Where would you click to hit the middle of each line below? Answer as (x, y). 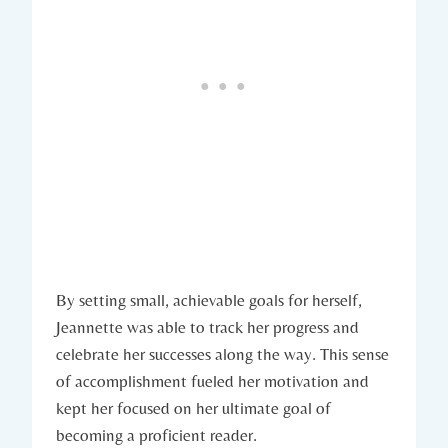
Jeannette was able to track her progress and (207, 326)
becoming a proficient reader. (156, 434)
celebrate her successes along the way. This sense (222, 353)
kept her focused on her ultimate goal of (193, 407)
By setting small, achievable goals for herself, (209, 299)
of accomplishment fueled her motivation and (212, 380)
